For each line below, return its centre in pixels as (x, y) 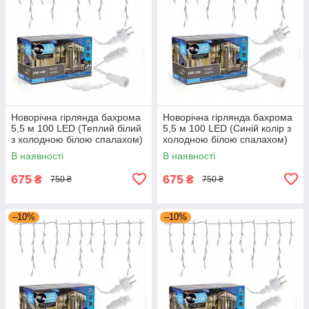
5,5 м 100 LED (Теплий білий (76, 128)
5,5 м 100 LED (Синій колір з (227, 128)
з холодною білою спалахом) (77, 139)
